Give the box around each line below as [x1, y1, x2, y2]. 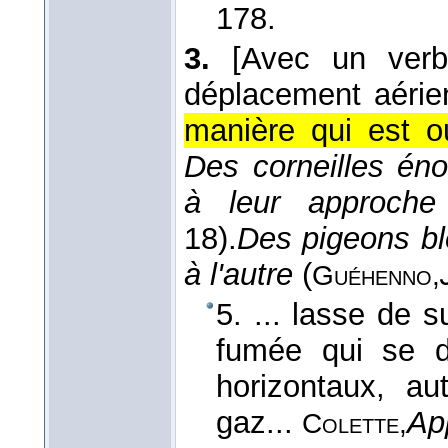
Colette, [302, 408, 407, 440]
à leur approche [184, 185, 436, 221]
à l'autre [184, 257, 293, 293]
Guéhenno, [312, 260, 440, 292]
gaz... [216, 405, 302, 441]
